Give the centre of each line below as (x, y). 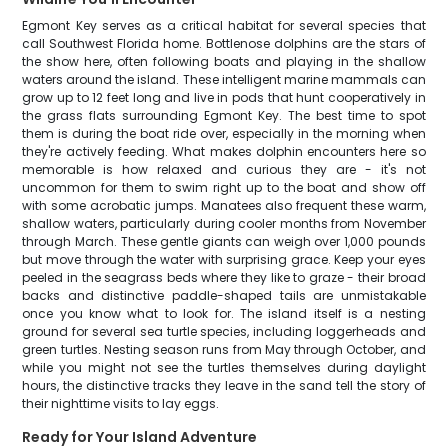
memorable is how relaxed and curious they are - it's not (224, 169)
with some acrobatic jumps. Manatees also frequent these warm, (224, 205)
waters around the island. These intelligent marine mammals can (224, 79)
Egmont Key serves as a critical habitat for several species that (224, 25)
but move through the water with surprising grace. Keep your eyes (224, 259)
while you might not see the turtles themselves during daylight (224, 367)
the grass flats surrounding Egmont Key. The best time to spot (224, 115)
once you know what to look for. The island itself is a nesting (224, 313)
